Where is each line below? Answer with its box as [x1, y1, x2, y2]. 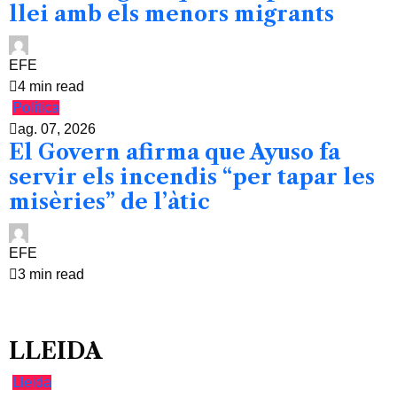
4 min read [18, 78, 84, 94]
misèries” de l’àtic [9, 188, 210, 214]
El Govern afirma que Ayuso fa [9, 138, 340, 165]
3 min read [18, 266, 84, 282]
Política [12, 99, 59, 115]
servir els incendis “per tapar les [9, 163, 375, 190]
